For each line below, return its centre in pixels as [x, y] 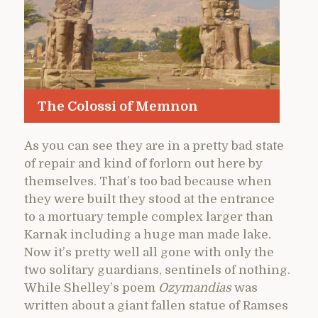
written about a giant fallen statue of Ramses [156, 306]
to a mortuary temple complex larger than [149, 217]
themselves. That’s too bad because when [148, 182]
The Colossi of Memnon [117, 106]
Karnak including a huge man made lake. [148, 235]
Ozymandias [195, 288]
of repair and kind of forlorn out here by [143, 164]
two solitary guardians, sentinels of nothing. [157, 270]
